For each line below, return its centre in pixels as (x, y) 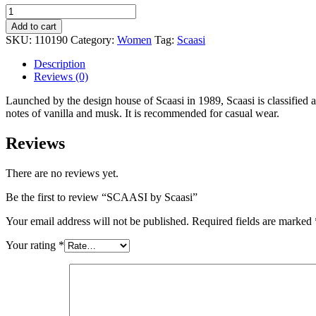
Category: (94, 39)
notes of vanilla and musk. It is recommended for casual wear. (142, 113)
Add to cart (34, 26)
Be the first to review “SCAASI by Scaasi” (102, 197)
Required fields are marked (253, 221)
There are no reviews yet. (62, 173)
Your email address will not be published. (97, 221)
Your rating (32, 245)
